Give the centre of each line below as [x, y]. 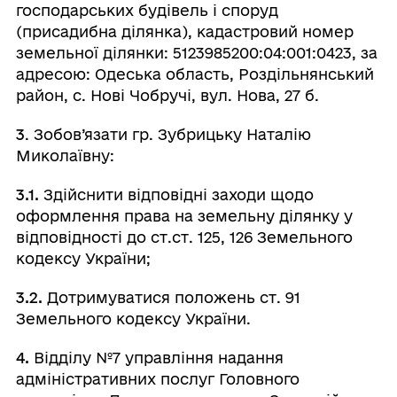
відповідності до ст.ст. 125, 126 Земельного [184, 237]
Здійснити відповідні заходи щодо [178, 194]
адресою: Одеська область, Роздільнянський [195, 74]
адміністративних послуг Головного [157, 378]
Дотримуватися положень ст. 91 [173, 297]
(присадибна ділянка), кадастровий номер [184, 31]
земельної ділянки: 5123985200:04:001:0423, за [196, 52]
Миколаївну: [65, 155]
